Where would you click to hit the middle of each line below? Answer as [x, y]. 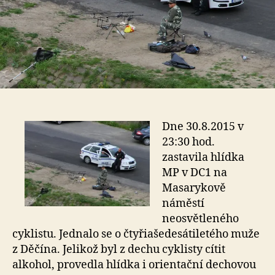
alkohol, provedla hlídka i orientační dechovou [134, 265]
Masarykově [194, 188]
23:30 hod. [188, 142]
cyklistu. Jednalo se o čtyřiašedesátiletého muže [136, 234]
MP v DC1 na [195, 172]
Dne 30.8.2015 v [203, 126]
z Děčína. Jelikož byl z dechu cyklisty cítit [119, 249]
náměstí [183, 203]
